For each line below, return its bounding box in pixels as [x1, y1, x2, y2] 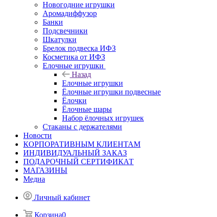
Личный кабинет [34, 193, 90, 201]
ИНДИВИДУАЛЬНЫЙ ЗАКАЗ [23, 148, 127, 157]
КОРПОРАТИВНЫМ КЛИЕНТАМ [23, 139, 140, 148]
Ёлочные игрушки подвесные [62, 87, 161, 96]
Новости [23, 131, 52, 139]
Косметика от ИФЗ [43, 52, 105, 61]
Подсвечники [43, 26, 88, 35]
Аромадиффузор [43, 9, 97, 17]
